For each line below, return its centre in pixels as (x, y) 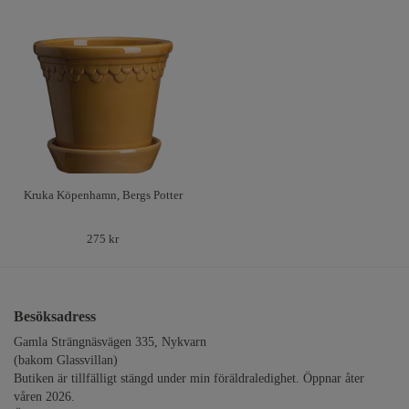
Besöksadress (55, 317)
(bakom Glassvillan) (66, 361)
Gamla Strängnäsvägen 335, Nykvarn (110, 342)
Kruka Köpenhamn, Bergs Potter (103, 195)
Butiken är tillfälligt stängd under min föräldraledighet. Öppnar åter (189, 379)
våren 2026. (44, 397)
